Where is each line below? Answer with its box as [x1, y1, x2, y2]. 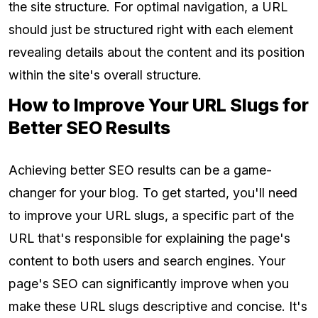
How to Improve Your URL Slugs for [9, 94, 309, 116]
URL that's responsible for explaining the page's [9, 231, 290, 246]
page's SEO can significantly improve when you [9, 276, 289, 292]
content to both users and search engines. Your [9, 253, 285, 269]
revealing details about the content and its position [9, 45, 305, 60]
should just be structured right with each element [9, 22, 293, 38]
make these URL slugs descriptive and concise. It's [9, 299, 307, 314]
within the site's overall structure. [9, 67, 202, 83]
